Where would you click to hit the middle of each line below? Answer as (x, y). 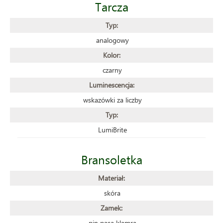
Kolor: (111, 55)
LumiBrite (112, 129)
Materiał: (111, 178)
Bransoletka (111, 159)
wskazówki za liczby (112, 100)
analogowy (112, 40)
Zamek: (111, 208)
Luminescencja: (111, 85)
